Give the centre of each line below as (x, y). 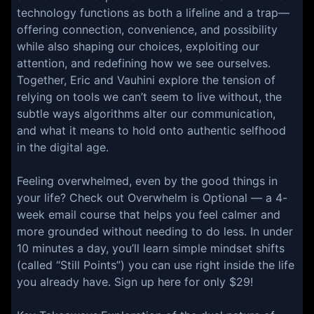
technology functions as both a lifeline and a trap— (153, 13)
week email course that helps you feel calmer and (149, 214)
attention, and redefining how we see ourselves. (144, 63)
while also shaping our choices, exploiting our (138, 46)
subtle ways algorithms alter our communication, (146, 114)
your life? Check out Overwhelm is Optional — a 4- (152, 198)
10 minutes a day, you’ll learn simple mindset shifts (151, 248)
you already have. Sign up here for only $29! (135, 282)
